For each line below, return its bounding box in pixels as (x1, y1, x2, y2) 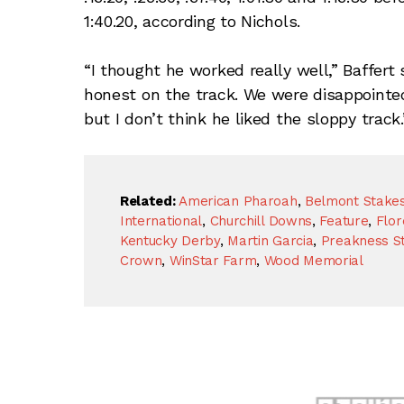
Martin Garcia (227, 232, 314, 249)
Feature (319, 212, 369, 229)
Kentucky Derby (119, 232, 220, 249)
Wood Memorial (263, 252, 363, 269)
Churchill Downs (209, 212, 312, 229)
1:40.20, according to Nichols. (83, 11, 300, 31)
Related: (119, 192, 176, 209)
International (119, 212, 203, 229)
